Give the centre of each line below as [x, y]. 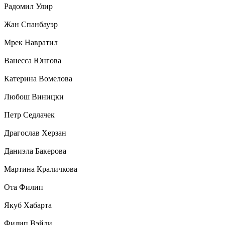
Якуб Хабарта [28, 205]
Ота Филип [24, 187]
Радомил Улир [28, 7]
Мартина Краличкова [41, 169]
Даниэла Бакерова [35, 151]
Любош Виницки [34, 97]
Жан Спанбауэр [31, 25]
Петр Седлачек [29, 115]
